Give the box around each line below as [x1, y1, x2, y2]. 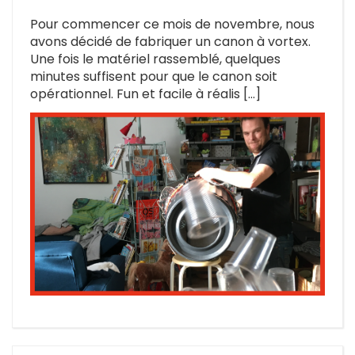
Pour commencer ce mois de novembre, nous [30, 15, 315, 34]
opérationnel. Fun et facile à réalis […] [30, 85, 261, 104]
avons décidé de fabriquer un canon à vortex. [30, 32, 311, 52]
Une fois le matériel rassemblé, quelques [30, 50, 281, 69]
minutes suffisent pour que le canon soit [30, 67, 277, 86]
